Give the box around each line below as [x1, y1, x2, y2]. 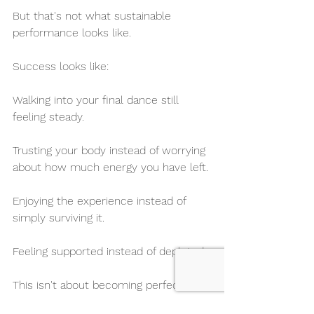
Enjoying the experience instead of [13, 194, 189, 208]
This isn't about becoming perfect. [13, 278, 185, 292]
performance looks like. [13, 26, 131, 40]
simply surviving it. [13, 211, 104, 225]
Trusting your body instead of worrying [13, 144, 209, 158]
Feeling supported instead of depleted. [13, 245, 206, 259]
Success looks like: [13, 60, 109, 74]
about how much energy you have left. [13, 161, 208, 175]
